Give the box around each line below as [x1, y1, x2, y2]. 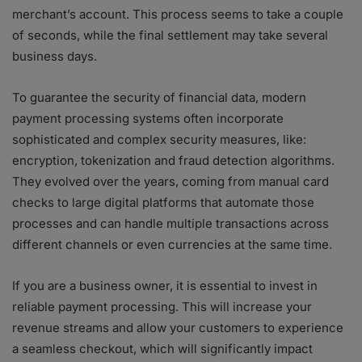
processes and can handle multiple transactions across [12, 216, 329, 231]
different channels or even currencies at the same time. [12, 237, 335, 252]
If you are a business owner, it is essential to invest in [12, 278, 318, 293]
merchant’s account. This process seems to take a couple [12, 6, 343, 22]
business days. [12, 48, 97, 64]
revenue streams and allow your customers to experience [12, 320, 343, 335]
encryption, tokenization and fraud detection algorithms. [12, 153, 335, 168]
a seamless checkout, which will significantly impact [12, 341, 313, 356]
